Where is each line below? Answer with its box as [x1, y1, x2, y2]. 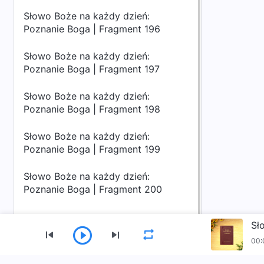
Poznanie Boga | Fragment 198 [24, 103, 160, 115]
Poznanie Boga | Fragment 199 [24, 143, 160, 155]
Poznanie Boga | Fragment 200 [24, 183, 162, 195]
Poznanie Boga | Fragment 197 [24, 63, 160, 75]
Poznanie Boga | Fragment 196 [24, 23, 160, 35]
